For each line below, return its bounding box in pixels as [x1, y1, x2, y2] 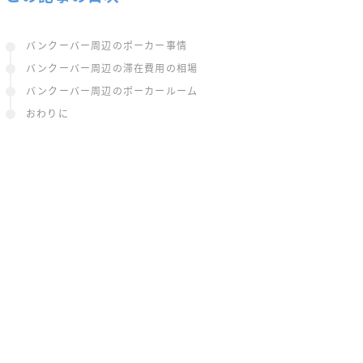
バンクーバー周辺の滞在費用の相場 [26, 63, 199, 75]
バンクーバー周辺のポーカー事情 [26, 41, 187, 53]
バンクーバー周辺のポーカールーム [26, 86, 199, 98]
